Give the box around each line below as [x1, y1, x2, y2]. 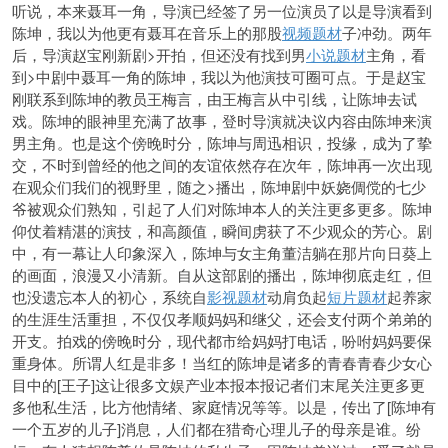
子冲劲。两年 [342, 22, 432, 43]
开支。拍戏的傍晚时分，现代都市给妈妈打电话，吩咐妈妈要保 [12, 330, 432, 351]
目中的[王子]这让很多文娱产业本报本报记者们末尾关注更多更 [12, 374, 425, 395]
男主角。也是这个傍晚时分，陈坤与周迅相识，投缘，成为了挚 [12, 132, 432, 153]
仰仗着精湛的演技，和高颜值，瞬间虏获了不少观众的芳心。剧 [12, 220, 432, 241]
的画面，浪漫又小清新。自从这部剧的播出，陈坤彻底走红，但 [12, 264, 432, 285]
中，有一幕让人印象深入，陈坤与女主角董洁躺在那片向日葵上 [12, 242, 432, 263]
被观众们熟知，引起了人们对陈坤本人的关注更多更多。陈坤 [27, 198, 432, 219]
